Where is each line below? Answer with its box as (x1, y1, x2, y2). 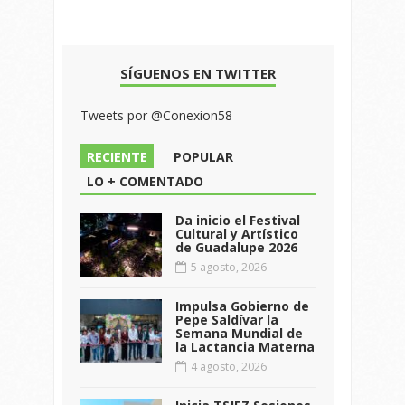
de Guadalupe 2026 (175, 238, 297, 256)
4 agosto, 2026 (188, 358, 267, 374)
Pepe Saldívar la (175, 310, 278, 328)
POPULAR (174, 147, 233, 165)
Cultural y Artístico (175, 224, 298, 242)
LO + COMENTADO (87, 172, 203, 190)
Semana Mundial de (175, 324, 303, 342)
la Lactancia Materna (175, 337, 315, 355)
